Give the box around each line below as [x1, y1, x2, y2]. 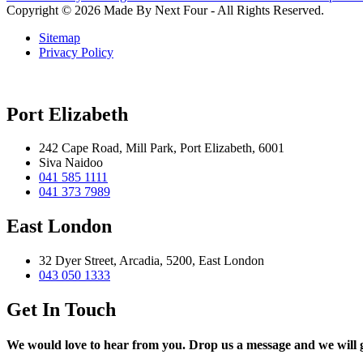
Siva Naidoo [39, 156, 103, 170]
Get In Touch [6, 299, 116, 321]
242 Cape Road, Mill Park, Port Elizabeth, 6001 [39, 141, 284, 156]
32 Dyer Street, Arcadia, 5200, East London [39, 254, 264, 268]
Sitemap [39, 30, 80, 45]
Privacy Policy [39, 45, 113, 59]
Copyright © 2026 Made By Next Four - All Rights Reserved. [6, 2, 324, 17]
